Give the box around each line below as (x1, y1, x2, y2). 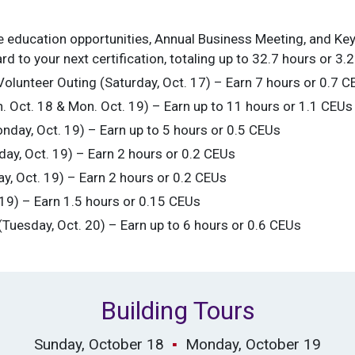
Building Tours (100, 295, 255, 326)
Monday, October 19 (181, 334, 321, 353)
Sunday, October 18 (34, 334, 172, 353)
